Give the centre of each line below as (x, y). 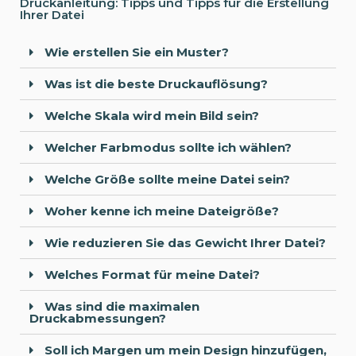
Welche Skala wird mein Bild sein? (150, 115)
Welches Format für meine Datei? (151, 274)
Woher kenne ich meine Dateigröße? (160, 211)
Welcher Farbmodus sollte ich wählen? (166, 147)
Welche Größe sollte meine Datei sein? (166, 179)
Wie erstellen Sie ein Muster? (135, 52)
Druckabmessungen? (98, 318)
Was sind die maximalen (120, 306)
